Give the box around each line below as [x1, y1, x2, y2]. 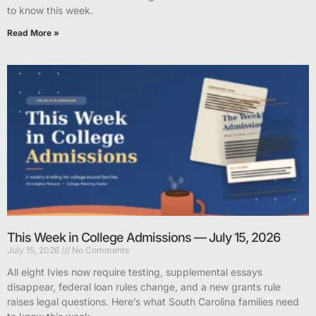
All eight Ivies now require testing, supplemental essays [7, 266, 262, 279]
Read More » [7, 28, 59, 39]
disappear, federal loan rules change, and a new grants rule [7, 281, 281, 293]
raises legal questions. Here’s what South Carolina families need [7, 296, 299, 308]
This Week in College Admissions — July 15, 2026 [7, 230, 280, 245]
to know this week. [7, 4, 93, 17]
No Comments [70, 245, 129, 256]
